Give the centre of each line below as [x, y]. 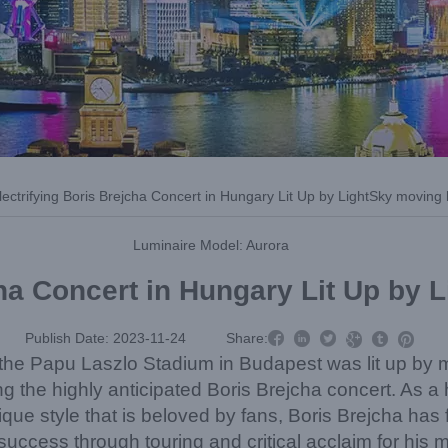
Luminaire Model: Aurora [211, 245]
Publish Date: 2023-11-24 [105, 338]
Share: [246, 338]
